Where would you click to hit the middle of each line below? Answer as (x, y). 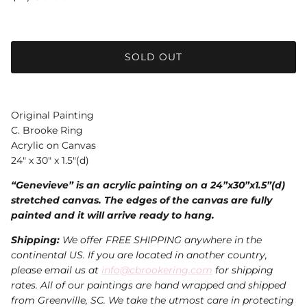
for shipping (243, 270)
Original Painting (52, 115)
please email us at (56, 270)
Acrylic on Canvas (53, 145)
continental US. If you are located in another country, (139, 255)
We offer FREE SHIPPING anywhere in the (161, 240)
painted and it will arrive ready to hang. (113, 215)
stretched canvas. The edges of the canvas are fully (142, 200)
